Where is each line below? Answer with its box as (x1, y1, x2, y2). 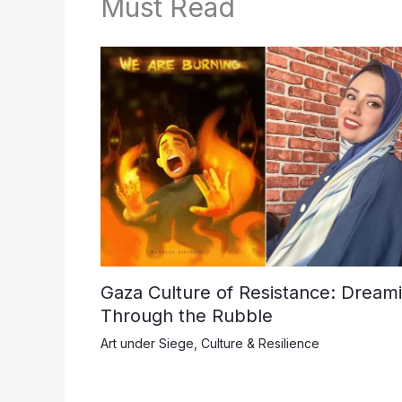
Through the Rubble (100, 304, 273, 327)
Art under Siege (100, 335, 194, 351)
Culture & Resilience (201, 335, 319, 351)
